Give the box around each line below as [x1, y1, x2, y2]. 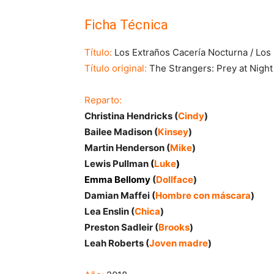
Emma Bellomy [84, 174, 150, 186]
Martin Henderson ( [84, 142, 170, 154]
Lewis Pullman [84, 158, 150, 170]
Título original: [84, 62, 147, 75]
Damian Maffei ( [84, 190, 155, 202]
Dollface [156, 174, 193, 186]
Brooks [158, 221, 190, 234]
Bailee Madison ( [84, 126, 158, 138]
